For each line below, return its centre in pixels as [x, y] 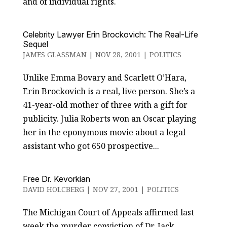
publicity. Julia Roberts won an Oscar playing [109, 119]
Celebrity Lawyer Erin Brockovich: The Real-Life [110, 34]
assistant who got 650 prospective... [91, 146]
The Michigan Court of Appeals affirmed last [108, 212]
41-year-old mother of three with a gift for [105, 105]
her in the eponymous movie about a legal [104, 132]
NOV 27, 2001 [115, 189]
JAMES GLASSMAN [54, 54]
